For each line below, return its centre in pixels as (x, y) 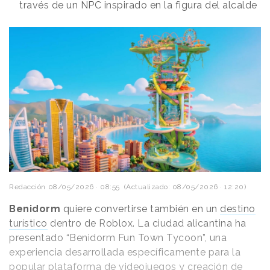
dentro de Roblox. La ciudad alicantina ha (147, 224)
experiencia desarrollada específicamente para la (125, 253)
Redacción (27, 187)
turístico (28, 224)
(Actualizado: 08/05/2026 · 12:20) (183, 187)
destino (238, 209)
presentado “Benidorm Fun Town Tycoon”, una (118, 238)
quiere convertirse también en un (141, 209)
